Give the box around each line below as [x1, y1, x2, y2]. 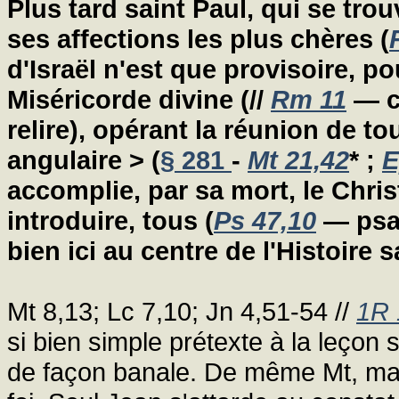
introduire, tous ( [7, 205, 214, 235]
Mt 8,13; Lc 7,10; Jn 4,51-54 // [7, 296, 356, 326]
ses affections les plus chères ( [7, 23, 389, 53]
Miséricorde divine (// [7, 84, 271, 114]
